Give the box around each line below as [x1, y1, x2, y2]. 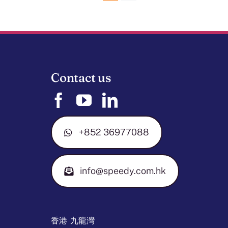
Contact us [51, 70, 111, 85]
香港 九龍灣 [51, 215, 95, 225]
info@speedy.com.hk [79, 165, 166, 176]
